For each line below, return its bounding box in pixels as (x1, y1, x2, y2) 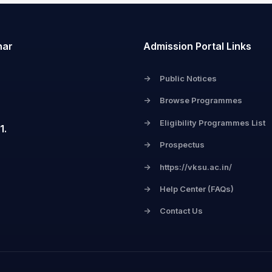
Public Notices (158, 73, 217, 83)
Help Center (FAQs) (158, 183, 234, 194)
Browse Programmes (158, 95, 242, 106)
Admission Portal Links (143, 40, 251, 52)
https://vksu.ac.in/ (158, 161, 232, 172)
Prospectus (158, 140, 205, 150)
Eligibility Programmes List (158, 117, 265, 127)
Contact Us (158, 206, 203, 216)
